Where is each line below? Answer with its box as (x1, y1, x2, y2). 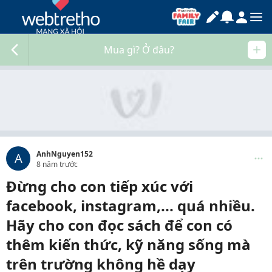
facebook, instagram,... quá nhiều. (6, 195, 255, 216)
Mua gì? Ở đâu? (104, 43, 174, 56)
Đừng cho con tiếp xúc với (6, 176, 193, 196)
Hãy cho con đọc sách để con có (6, 215, 233, 235)
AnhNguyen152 (36, 149, 93, 159)
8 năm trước (36, 159, 78, 169)
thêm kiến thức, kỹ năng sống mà (6, 234, 251, 254)
